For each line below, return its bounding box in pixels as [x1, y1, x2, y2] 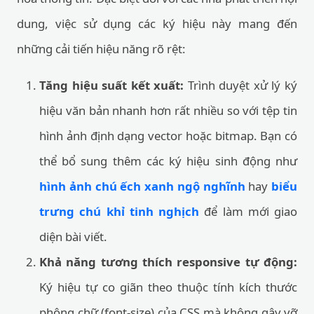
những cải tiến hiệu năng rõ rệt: [17, 41, 186, 57]
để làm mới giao [199, 203, 297, 219]
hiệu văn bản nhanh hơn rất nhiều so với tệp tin [39, 102, 297, 118]
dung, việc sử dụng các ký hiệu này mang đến [17, 15, 297, 32]
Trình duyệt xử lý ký [184, 77, 298, 93]
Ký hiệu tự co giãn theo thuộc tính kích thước [39, 279, 297, 295]
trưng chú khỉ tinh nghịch [39, 203, 199, 219]
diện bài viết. [39, 228, 107, 245]
